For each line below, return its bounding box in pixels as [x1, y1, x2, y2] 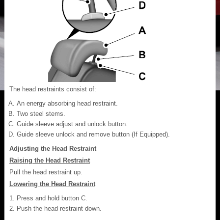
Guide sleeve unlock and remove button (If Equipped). [17, 130, 170, 138]
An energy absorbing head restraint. [17, 99, 118, 107]
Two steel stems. [17, 110, 65, 117]
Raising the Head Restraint [9, 156, 90, 164]
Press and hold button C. [17, 194, 87, 202]
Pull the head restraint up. [9, 168, 82, 176]
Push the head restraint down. [17, 204, 102, 212]
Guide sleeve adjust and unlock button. [17, 120, 128, 128]
